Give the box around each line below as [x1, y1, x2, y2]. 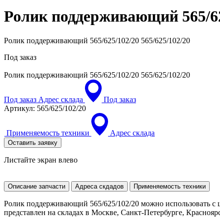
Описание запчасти [8, 182, 65, 190]
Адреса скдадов [75, 182, 124, 190]
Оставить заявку [8, 138, 57, 146]
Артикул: [4, 104, 35, 112]
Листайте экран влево [4, 155, 78, 164]
